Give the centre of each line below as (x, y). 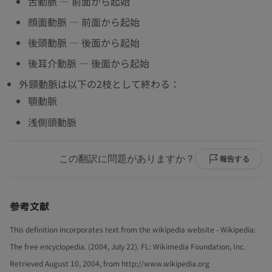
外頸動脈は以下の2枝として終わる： (99, 84)
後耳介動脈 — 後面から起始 (89, 63)
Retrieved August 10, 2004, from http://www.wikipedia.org (110, 263)
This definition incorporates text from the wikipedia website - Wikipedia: (133, 229)
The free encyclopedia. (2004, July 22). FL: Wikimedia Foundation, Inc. (127, 246)
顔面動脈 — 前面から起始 (84, 22)
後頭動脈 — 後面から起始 (84, 43)
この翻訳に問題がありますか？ (127, 158)
